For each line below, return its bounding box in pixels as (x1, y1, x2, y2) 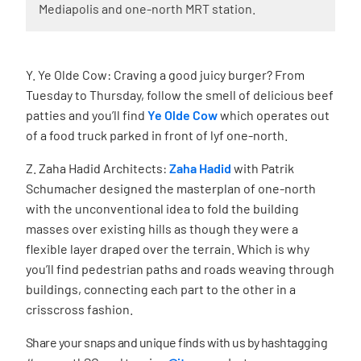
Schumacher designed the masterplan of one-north (26, 180, 316, 197)
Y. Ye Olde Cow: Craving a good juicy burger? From (26, 67, 305, 83)
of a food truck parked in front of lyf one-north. (26, 127, 288, 143)
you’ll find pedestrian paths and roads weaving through (26, 261, 334, 277)
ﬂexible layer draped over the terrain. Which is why (26, 241, 309, 257)
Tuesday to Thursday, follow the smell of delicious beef (26, 87, 334, 103)
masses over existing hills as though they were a (26, 221, 298, 237)
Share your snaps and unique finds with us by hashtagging (26, 334, 328, 351)
